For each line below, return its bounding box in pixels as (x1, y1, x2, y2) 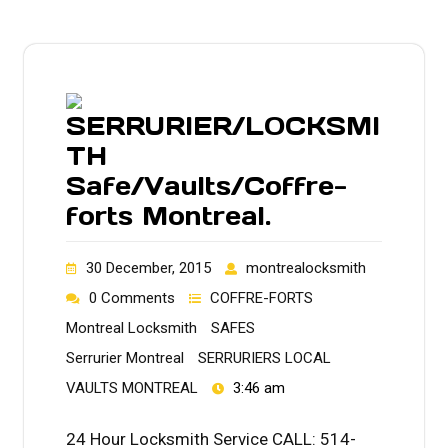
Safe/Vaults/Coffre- (66, 169, 347, 202)
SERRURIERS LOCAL (198, 348, 331, 367)
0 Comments (89, 288, 175, 307)
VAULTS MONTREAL (66, 378, 198, 397)
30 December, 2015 (86, 258, 211, 277)
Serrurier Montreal (66, 348, 184, 367)
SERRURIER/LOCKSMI (66, 109, 380, 142)
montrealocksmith (246, 258, 366, 277)
